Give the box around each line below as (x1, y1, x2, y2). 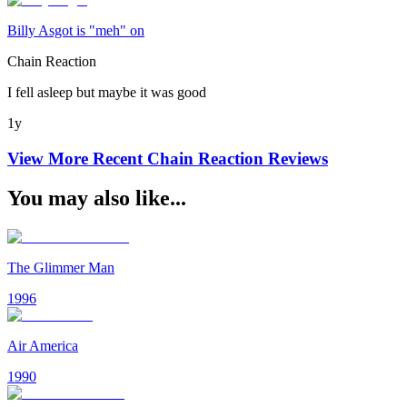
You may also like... (7, 186, 186, 211)
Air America (7, 338, 78, 354)
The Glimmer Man (7, 260, 114, 276)
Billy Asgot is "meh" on (7, 22, 144, 38)
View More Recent (7, 148, 147, 168)
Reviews (263, 148, 328, 168)
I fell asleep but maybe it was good (7, 84, 206, 100)
